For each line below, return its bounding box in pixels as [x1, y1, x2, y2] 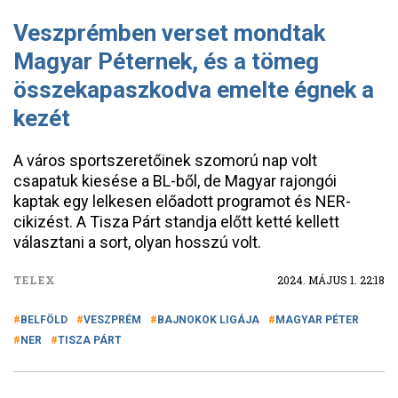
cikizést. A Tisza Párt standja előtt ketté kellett [13, 212, 339, 231]
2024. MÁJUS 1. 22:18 [277, 273, 385, 287]
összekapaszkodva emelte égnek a [13, 76, 374, 103]
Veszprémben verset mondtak [13, 20, 325, 46]
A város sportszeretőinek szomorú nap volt [13, 151, 317, 170]
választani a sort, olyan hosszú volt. [13, 233, 261, 251]
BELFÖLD [20, 314, 68, 326]
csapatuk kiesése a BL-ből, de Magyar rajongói [13, 171, 337, 190]
